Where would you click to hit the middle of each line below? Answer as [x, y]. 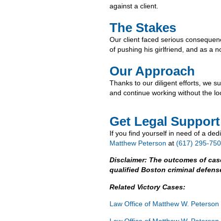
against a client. [134, 6]
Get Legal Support [165, 121]
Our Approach [152, 71]
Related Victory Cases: [148, 187]
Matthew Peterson [138, 143]
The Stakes [143, 27]
